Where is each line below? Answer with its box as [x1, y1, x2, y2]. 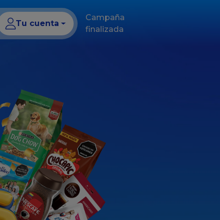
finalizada [85, 25, 124, 34]
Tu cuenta [16, 19, 59, 28]
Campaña [85, 13, 125, 22]
